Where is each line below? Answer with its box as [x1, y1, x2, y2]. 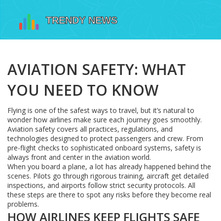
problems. [7, 199, 39, 209]
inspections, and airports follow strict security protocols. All [7, 181, 195, 190]
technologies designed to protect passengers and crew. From [7, 134, 203, 143]
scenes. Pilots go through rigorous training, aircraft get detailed [7, 171, 209, 181]
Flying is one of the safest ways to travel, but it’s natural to [7, 106, 194, 115]
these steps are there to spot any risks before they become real [7, 190, 211, 199]
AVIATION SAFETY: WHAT [7, 59, 186, 79]
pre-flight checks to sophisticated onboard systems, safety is [7, 143, 201, 152]
